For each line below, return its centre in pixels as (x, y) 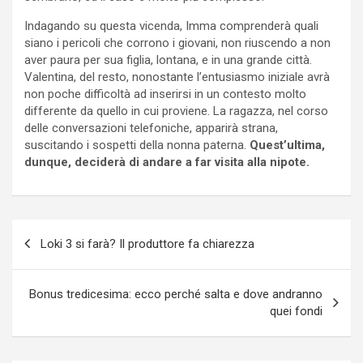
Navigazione (68, 231)
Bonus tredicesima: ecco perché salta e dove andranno (176, 294)
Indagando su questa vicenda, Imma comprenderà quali (171, 26)
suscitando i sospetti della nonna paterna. (137, 145)
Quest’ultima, (287, 145)
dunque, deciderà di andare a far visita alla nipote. (167, 162)
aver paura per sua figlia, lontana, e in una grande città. (168, 60)
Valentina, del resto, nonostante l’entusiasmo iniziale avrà (177, 77)
